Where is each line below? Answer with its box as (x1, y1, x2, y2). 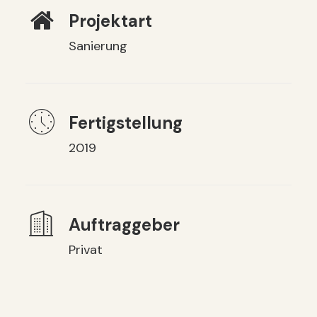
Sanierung (68, 38, 127, 54)
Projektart (68, 10, 152, 32)
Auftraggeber (68, 214, 180, 236)
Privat (68, 241, 103, 258)
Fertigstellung (68, 112, 183, 134)
